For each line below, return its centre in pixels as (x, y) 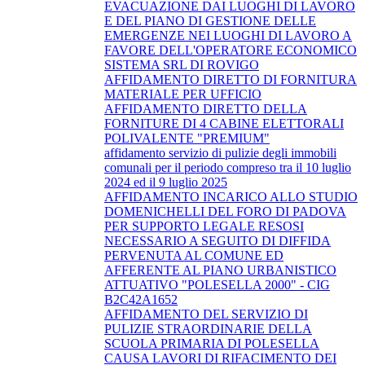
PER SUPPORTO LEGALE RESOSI (204, 226)
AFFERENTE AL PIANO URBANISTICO (220, 270)
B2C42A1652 (141, 299)
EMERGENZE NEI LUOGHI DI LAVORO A (228, 35)
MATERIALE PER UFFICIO (183, 94)
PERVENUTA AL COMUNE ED (194, 255)
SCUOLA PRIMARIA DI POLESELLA (212, 343)
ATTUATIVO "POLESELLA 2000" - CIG (217, 284)
